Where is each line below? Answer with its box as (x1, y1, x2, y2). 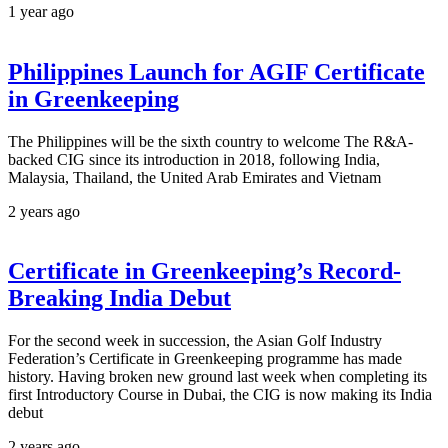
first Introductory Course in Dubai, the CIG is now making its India (8, 386, 432, 404)
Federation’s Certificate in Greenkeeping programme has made (8, 350, 402, 368)
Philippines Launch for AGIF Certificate (8, 58, 425, 85)
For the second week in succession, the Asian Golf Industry (8, 332, 382, 350)
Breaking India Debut (8, 285, 231, 312)
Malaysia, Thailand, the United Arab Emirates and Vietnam (8, 168, 381, 186)
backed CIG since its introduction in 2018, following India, (8, 150, 380, 168)
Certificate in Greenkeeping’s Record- (8, 258, 401, 285)
